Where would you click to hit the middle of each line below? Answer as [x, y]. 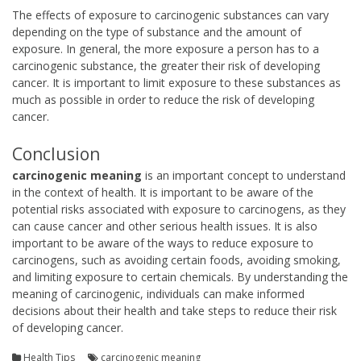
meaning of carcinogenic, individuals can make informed [158, 294]
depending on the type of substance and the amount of [157, 32]
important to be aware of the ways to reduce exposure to [163, 243]
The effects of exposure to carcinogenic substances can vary [170, 15]
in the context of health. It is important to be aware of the [163, 193]
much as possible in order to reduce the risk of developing [163, 100]
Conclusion [56, 154]
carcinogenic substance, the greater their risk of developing [166, 66]
